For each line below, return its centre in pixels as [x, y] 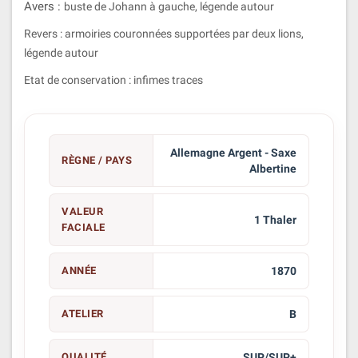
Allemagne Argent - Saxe [233, 152]
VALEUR [82, 211]
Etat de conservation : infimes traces [113, 80]
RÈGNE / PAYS [97, 160]
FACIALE [84, 227]
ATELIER [83, 313]
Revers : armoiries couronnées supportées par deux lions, [164, 33]
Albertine [272, 168]
